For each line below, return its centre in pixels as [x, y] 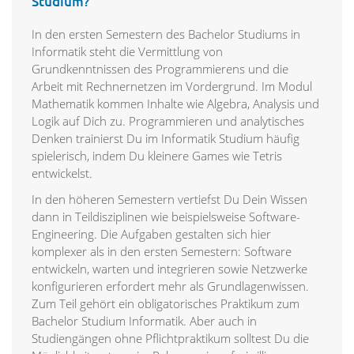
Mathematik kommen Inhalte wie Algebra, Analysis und [175, 104]
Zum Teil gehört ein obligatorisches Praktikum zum [166, 304]
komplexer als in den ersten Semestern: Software [162, 252]
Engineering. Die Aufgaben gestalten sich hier [151, 234]
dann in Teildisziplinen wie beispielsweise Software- [166, 217]
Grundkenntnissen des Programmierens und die [160, 69]
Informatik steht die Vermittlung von [127, 52]
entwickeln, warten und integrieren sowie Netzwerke [169, 269]
